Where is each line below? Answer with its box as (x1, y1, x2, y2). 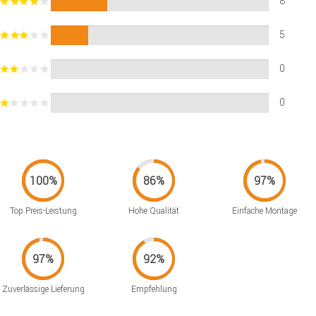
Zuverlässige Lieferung (1, 284, 85, 295)
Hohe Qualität (128, 205, 180, 217)
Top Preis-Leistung (9, 205, 77, 217)
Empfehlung (130, 284, 177, 295)
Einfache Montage (232, 205, 298, 217)
